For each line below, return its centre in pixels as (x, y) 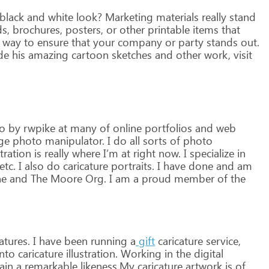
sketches (130, 55)
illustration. (90, 253)
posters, (83, 29)
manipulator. (73, 141)
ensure (51, 42)
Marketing (128, 17)
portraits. (131, 166)
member (193, 178)
